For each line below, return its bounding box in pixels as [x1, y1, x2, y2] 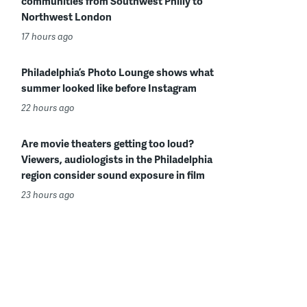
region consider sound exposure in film [21, 167, 205, 182]
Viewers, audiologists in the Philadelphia [21, 151, 212, 167]
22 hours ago [21, 101, 75, 114]
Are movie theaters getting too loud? [21, 136, 194, 151]
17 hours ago [21, 30, 73, 42]
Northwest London [21, 9, 112, 24]
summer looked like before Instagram [21, 80, 197, 95]
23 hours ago [21, 188, 75, 201]
